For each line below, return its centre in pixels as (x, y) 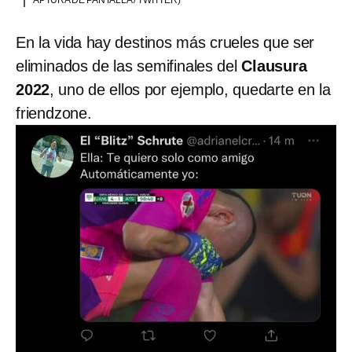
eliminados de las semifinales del (126, 66)
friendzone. (54, 114)
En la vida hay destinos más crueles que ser (165, 43)
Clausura (272, 66)
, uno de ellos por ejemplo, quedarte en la (190, 90)
